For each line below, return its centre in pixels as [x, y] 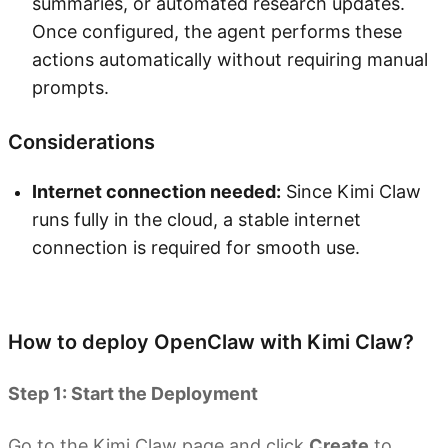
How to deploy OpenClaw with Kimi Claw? [211, 342]
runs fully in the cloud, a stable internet [196, 220]
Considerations [81, 142]
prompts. [70, 88]
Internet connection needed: [156, 192]
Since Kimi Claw [351, 192]
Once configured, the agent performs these [217, 32]
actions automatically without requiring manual [230, 60]
